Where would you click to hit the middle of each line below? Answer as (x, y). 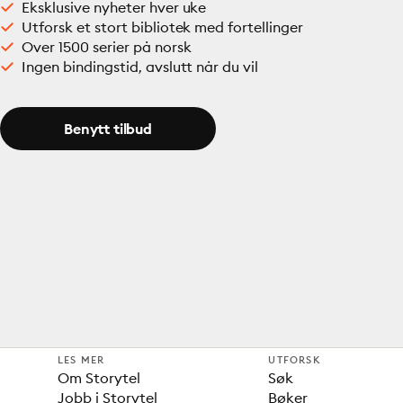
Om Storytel (99, 378)
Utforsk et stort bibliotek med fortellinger (163, 27)
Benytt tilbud (108, 129)
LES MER (81, 360)
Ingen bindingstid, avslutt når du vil (140, 67)
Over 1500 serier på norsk (107, 47)
